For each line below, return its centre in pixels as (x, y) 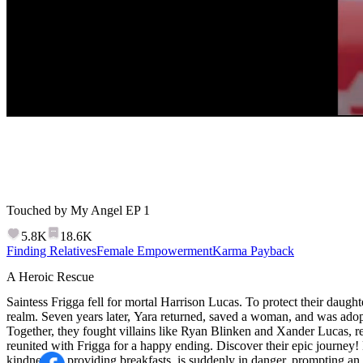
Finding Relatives (51, 277)
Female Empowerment (154, 277)
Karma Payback (253, 277)
